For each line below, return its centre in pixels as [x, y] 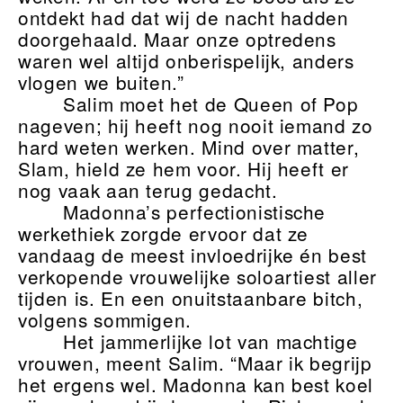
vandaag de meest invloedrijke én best [193, 255]
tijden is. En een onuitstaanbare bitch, [191, 298]
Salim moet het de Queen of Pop [210, 104]
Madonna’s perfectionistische [194, 212]
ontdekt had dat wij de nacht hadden [184, 18]
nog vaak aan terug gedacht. [148, 190]
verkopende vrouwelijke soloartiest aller [197, 277]
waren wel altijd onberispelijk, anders [186, 61]
